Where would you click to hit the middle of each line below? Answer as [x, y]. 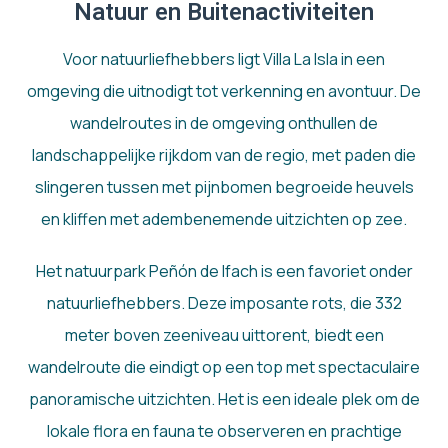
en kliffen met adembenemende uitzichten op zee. [224, 219]
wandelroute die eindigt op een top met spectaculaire [224, 367]
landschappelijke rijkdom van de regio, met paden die [224, 155]
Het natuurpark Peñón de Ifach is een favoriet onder [224, 271]
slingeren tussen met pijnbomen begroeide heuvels [224, 187]
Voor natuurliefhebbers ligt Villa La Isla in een [224, 59]
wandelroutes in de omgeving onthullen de [224, 123]
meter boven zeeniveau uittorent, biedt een [224, 335]
